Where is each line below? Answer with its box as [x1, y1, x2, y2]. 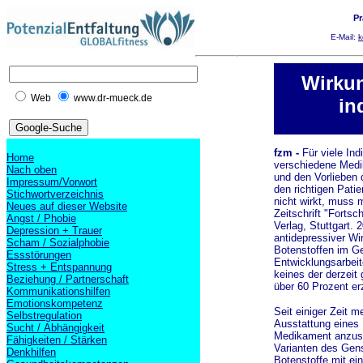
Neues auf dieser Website [6, 200, 127, 212]
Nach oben [6, 164, 57, 176]
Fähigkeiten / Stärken [6, 334, 107, 346]
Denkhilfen [6, 346, 56, 358]
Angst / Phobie [6, 212, 76, 224]
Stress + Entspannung [6, 261, 112, 273]
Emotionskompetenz [6, 297, 103, 310]
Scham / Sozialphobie [6, 237, 109, 249]
